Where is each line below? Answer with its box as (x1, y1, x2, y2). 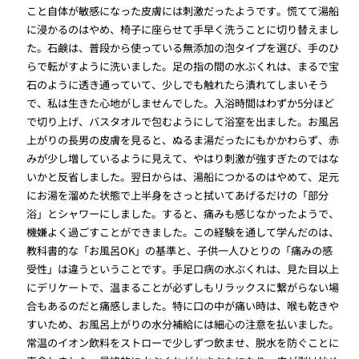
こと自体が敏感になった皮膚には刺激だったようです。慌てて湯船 (26, 2, 340, 18)
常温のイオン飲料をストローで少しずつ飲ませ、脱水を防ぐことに (26, 334, 340, 350)
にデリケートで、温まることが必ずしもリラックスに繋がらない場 (26, 279, 340, 295)
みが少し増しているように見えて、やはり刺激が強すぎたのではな (26, 150, 340, 166)
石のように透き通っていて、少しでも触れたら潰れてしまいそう (26, 76, 329, 92)
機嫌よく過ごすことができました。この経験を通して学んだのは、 (26, 224, 340, 240)
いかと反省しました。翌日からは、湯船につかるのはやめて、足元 (26, 168, 340, 184)
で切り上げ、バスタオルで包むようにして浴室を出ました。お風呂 (26, 113, 340, 129)
